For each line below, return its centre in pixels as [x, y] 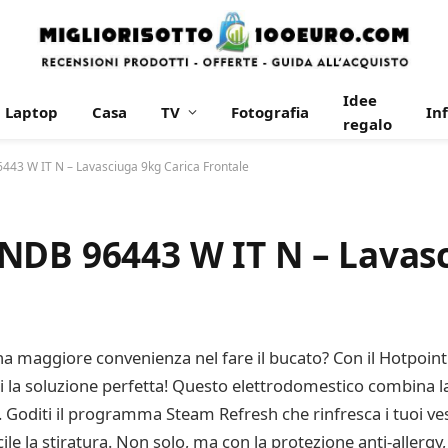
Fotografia [270, 112]
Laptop [31, 112]
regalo [367, 124]
